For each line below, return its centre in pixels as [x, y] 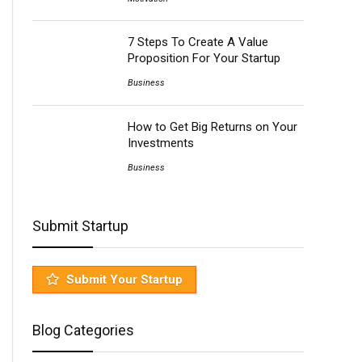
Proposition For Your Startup [204, 59]
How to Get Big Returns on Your [212, 126]
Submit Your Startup [124, 279]
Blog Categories [83, 330]
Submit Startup [80, 225]
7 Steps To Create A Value [198, 42]
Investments [160, 143]
